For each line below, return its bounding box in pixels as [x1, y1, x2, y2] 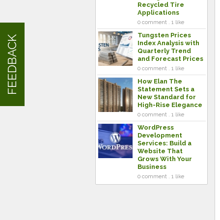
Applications [137, 9, 179, 16]
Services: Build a [137, 139, 192, 147]
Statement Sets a [137, 85, 194, 93]
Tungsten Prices [137, 31, 191, 39]
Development [137, 132, 182, 139]
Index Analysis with [137, 39, 199, 47]
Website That [137, 147, 183, 155]
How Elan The [137, 78, 182, 85]
